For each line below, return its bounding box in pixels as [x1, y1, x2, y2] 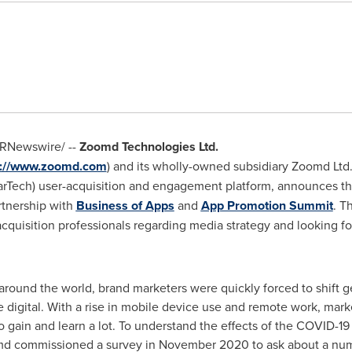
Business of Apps [75, 196, 174, 214]
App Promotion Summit [200, 196, 333, 214]
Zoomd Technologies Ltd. [79, 137, 218, 156]
